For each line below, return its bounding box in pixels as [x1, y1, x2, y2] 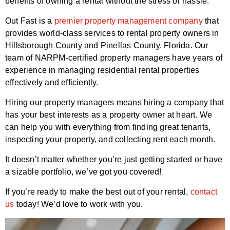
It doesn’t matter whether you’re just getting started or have [5, 155, 223, 164]
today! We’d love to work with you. [14, 199, 143, 208]
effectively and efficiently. [5, 78, 101, 87]
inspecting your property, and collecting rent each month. [5, 135, 218, 144]
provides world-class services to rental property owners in [5, 28, 219, 37]
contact [190, 187, 218, 196]
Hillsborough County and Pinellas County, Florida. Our [5, 41, 208, 50]
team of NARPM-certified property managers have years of [5, 53, 223, 62]
